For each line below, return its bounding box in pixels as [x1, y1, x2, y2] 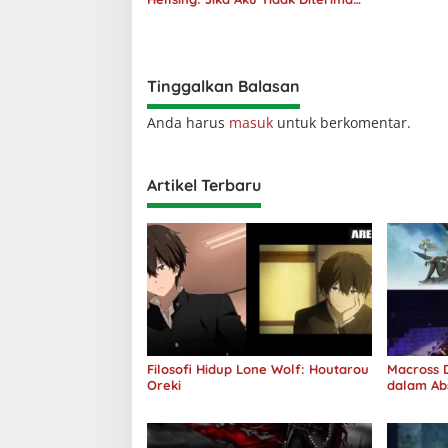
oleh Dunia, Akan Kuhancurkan [147, 9, 343, 26]
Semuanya [147, 27, 215, 44]
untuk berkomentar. [273, 113, 411, 133]
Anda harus [147, 113, 229, 133]
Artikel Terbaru [147, 175, 261, 196]
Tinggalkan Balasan [147, 76, 300, 97]
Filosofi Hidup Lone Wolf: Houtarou [147, 361, 369, 378]
